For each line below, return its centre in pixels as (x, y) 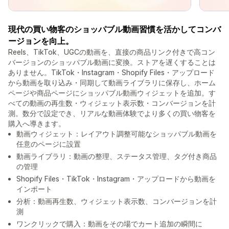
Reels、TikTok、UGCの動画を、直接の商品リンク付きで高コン (112, 52)
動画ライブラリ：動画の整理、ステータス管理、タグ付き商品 (117, 156)
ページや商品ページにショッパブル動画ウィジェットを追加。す (112, 93)
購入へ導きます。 (37, 124)
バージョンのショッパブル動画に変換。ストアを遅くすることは (112, 62)
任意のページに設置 (49, 144)
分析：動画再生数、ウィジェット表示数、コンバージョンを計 (117, 201)
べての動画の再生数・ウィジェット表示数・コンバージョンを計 (112, 103)
